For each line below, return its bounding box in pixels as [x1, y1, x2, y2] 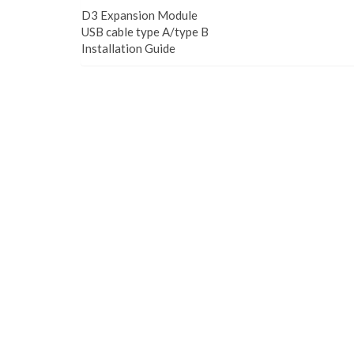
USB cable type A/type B [81, 24, 209, 39]
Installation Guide [81, 41, 175, 55]
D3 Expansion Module [81, 8, 198, 22]
